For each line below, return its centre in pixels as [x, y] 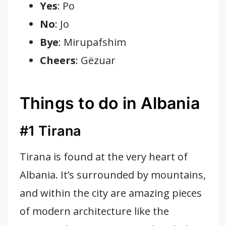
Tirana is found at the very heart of [104, 157]
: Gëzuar [96, 60]
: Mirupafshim [92, 42]
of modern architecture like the [94, 211]
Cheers [58, 60]
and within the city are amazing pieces [111, 193]
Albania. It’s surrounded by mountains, [113, 175]
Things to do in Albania [109, 103]
